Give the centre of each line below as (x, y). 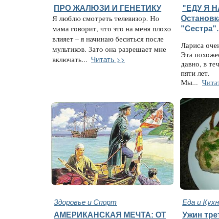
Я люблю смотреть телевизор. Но (106, 18)
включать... (70, 59)
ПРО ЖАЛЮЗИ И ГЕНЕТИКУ (108, 8)
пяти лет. (197, 73)
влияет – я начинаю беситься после (108, 39)
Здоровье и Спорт (85, 202)
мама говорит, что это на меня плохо (112, 29)
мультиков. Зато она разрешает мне (109, 49)
